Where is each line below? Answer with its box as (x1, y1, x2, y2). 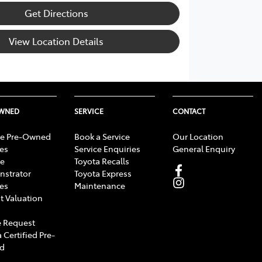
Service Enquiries (74, 142, 140, 154)
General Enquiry (173, 142, 235, 154)
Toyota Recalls (74, 154, 129, 167)
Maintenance (74, 179, 125, 191)
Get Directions (24, 6, 88, 20)
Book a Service (74, 130, 130, 142)
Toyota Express (74, 167, 132, 179)
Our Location (173, 130, 223, 142)
